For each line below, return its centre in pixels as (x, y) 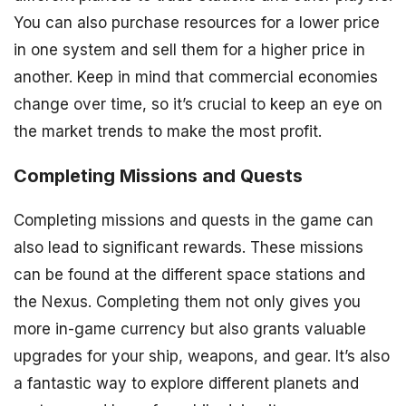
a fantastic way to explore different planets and (186, 384)
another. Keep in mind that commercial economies (196, 77)
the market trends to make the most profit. (168, 131)
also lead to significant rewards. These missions (188, 248)
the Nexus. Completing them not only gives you (187, 302)
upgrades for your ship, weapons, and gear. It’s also (202, 357)
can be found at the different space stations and (189, 275)
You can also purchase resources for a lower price (197, 22)
